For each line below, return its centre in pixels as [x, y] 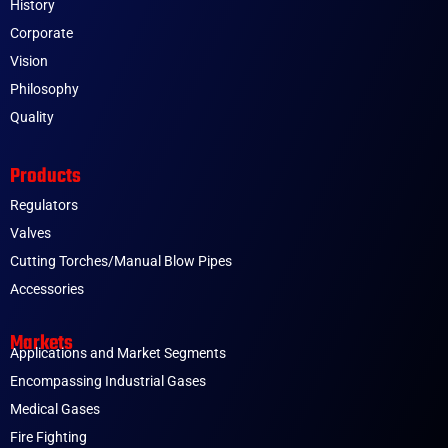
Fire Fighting [48, 437]
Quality [32, 117]
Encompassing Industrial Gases [108, 381]
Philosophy [44, 89]
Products [45, 177]
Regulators [44, 205]
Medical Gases [55, 409]
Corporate [41, 33]
